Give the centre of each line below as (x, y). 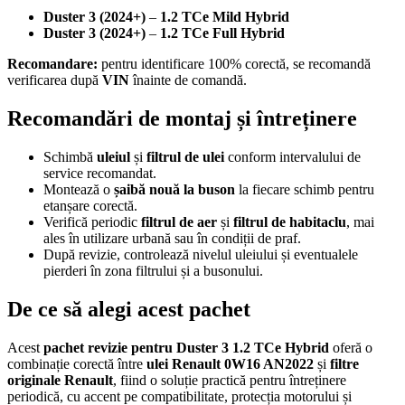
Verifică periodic (92, 222)
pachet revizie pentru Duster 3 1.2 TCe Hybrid (186, 347)
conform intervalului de (292, 157)
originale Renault (60, 380)
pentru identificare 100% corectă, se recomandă (234, 64)
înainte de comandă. (188, 80)
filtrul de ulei (185, 157)
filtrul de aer (179, 222)
